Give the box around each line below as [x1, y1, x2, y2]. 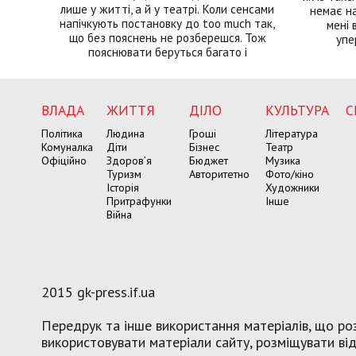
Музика [265, 153, 300, 168]
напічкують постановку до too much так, [60, 15, 276, 32]
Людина [106, 126, 145, 141]
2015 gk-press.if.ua [41, 283, 155, 302]
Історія [106, 180, 139, 195]
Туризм [106, 167, 141, 182]
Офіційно [41, 153, 87, 168]
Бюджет [189, 153, 228, 168]
